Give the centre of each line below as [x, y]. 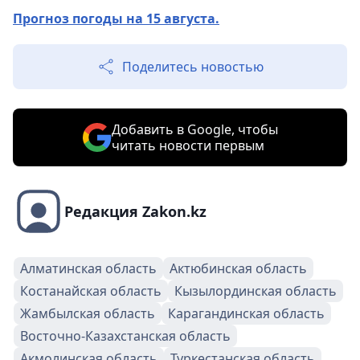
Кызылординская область [256, 291]
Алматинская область [88, 269]
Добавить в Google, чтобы [194, 130]
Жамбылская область [88, 314]
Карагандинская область [246, 314]
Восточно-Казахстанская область [125, 336]
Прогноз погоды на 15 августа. [116, 19]
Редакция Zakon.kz [135, 212]
